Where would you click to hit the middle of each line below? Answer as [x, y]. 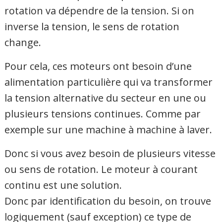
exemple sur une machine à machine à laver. [109, 129]
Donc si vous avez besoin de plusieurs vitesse [110, 153]
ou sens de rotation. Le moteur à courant [101, 169]
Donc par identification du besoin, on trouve [108, 201]
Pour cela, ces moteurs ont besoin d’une [98, 66]
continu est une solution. [63, 185]
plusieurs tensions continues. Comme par [103, 113]
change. [23, 42]
